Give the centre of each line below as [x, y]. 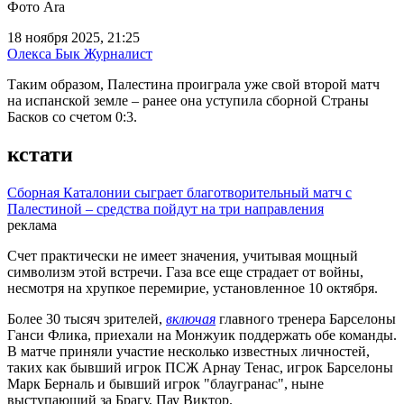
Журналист [116, 53]
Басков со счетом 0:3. [72, 116]
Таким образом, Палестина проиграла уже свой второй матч [193, 84]
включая [191, 319]
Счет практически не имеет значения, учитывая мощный [183, 256]
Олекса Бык [44, 53]
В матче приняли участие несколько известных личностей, [188, 352]
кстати [40, 155]
